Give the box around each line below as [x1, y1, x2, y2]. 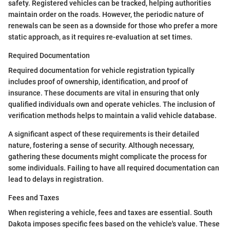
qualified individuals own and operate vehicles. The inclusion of [8, 100, 215, 108]
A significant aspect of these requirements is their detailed [8, 129, 199, 138]
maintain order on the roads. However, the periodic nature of [8, 10, 204, 18]
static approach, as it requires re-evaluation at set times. [8, 32, 193, 41]
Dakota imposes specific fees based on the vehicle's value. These [8, 219, 220, 228]
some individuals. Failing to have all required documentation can [8, 163, 219, 172]
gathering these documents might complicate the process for [8, 152, 207, 161]
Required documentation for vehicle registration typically [8, 66, 195, 74]
